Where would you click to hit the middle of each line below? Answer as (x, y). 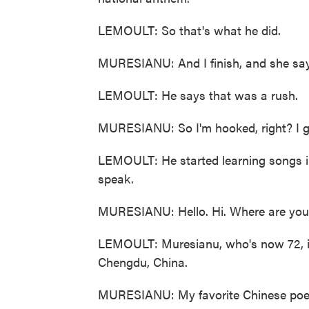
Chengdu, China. (143, 262)
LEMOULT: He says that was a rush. (198, 95)
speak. (116, 178)
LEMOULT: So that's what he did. (189, 30)
